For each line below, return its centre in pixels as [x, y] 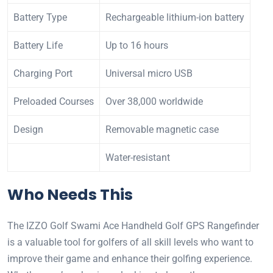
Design [28, 130]
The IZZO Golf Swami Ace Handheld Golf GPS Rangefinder [133, 226]
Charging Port [43, 74]
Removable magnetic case [162, 130]
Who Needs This [70, 195]
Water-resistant [138, 158]
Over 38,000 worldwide [154, 102]
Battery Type [40, 18]
